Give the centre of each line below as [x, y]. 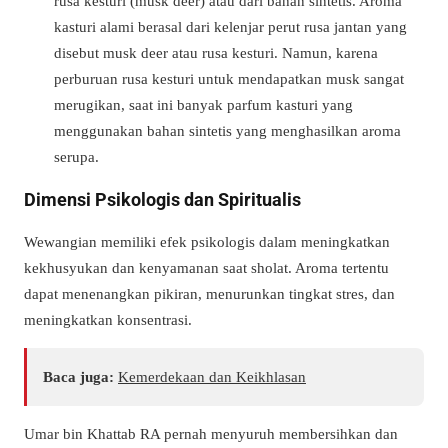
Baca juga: [78, 376]
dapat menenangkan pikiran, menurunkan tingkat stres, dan [209, 293]
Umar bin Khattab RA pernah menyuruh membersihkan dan [211, 434]
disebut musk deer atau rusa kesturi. [168, 52]
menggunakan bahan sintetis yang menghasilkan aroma [227, 130]
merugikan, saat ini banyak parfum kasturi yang [203, 104]
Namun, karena [330, 52]
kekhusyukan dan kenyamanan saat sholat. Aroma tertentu [206, 267]
